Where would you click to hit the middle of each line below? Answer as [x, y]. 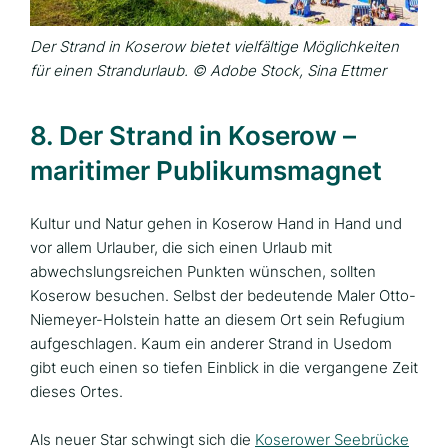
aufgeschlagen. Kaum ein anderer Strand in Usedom [211, 343]
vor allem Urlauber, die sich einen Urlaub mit [181, 247]
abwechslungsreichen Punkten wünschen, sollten [203, 271]
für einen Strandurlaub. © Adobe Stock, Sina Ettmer [208, 70]
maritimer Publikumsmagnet [206, 170]
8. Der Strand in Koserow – [193, 135]
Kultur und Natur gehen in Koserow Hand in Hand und [216, 223]
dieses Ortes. [76, 391]
